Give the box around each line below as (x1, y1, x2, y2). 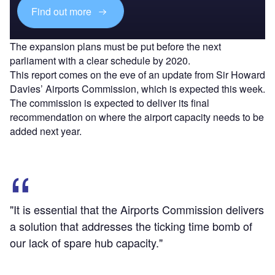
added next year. (10, 124, 82, 139)
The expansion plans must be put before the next (10, 39, 221, 54)
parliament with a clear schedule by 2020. (10, 53, 190, 68)
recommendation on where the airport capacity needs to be (10, 110, 264, 125)
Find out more (31, 4, 95, 18)
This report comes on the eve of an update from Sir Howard (10, 68, 265, 82)
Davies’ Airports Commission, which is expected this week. (10, 82, 265, 96)
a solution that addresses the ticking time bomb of (10, 218, 252, 234)
